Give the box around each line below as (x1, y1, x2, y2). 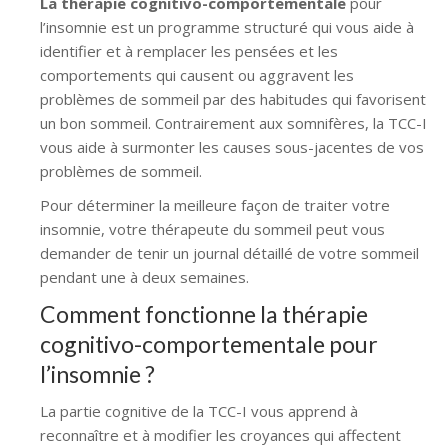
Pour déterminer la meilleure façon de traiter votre (40, 194, 390, 215)
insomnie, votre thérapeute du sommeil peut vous (40, 218, 385, 239)
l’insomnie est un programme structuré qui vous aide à (40, 16, 414, 37)
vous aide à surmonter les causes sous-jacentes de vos (40, 136, 424, 157)
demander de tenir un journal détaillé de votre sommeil (40, 242, 419, 263)
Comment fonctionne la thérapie (40, 299, 368, 328)
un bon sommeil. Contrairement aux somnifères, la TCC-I (40, 112, 427, 133)
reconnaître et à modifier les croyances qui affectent (40, 424, 401, 445)
